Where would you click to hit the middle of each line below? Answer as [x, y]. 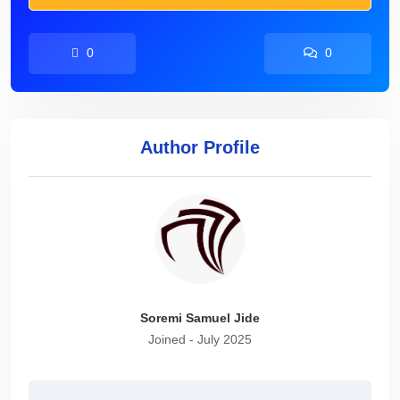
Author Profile [200, 147]
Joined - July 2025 [200, 339]
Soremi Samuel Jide [200, 318]
